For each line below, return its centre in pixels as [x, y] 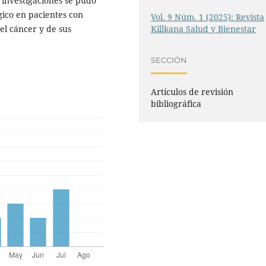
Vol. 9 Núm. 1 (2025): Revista [208, 17]
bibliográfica [176, 104]
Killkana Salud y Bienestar [204, 29]
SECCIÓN [169, 60]
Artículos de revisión [192, 92]
